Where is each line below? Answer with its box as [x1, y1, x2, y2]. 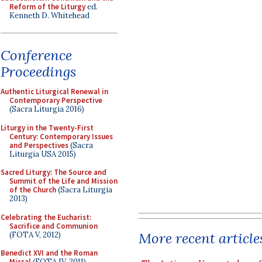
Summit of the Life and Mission [9, 176, 118, 186]
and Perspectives [9, 140, 68, 150]
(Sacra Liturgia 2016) [9, 104, 84, 114]
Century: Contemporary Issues [9, 131, 113, 142]
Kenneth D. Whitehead [9, 10, 89, 20]
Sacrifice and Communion [9, 220, 98, 231]
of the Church [9, 185, 56, 195]
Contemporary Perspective [9, 95, 102, 105]
